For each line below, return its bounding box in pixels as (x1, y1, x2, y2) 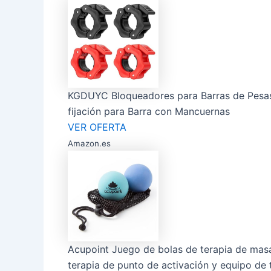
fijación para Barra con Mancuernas (68, 105, 230, 118)
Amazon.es (68, 139, 111, 149)
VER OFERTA (68, 121, 126, 134)
